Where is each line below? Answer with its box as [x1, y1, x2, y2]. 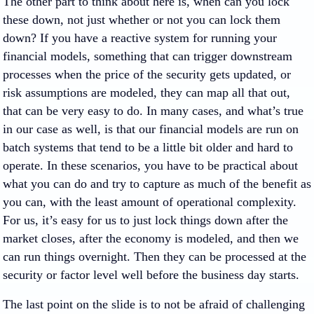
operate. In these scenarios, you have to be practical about [3, 158, 298, 172]
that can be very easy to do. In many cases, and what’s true [3, 104, 303, 118]
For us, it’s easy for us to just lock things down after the [3, 213, 288, 227]
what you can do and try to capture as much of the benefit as [3, 177, 311, 191]
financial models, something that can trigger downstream [3, 49, 292, 63]
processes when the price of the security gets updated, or [3, 67, 291, 81]
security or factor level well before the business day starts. [3, 268, 299, 282]
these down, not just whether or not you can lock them [3, 13, 280, 27]
